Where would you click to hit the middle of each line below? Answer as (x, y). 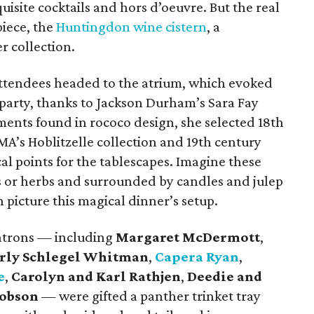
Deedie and (225, 276)
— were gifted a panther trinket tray (150, 296)
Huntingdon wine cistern (131, 27)
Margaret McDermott (188, 237)
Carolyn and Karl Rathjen (96, 276)
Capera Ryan (197, 257)
